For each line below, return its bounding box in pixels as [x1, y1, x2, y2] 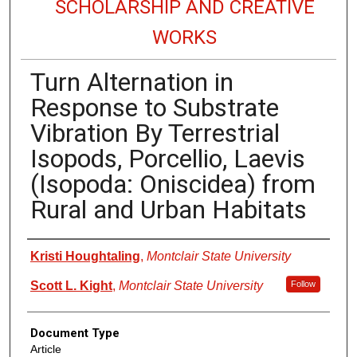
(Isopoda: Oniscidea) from [29, 168, 316, 199]
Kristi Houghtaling [29, 249, 140, 263]
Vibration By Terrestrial [29, 117, 280, 148]
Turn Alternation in [29, 66, 233, 97]
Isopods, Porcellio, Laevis [29, 143, 305, 174]
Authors [26, 243, 69, 258]
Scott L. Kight [29, 278, 112, 292]
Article [29, 342, 61, 355]
